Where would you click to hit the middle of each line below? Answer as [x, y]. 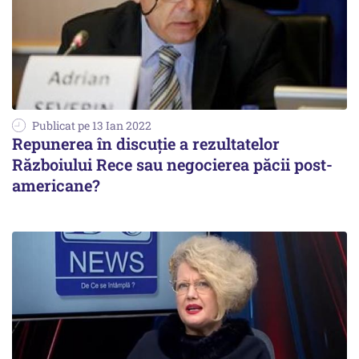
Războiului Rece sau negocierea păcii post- [172, 164]
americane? [56, 185]
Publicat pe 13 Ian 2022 [92, 125]
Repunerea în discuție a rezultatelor [146, 143]
